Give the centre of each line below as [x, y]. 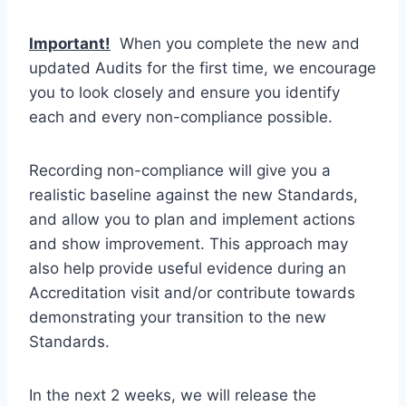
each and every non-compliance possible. [181, 117]
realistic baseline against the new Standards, [193, 195]
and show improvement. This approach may [188, 244]
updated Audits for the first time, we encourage [203, 68]
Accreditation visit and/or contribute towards [192, 293]
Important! [70, 43]
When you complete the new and [235, 43]
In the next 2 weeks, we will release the [173, 395]
